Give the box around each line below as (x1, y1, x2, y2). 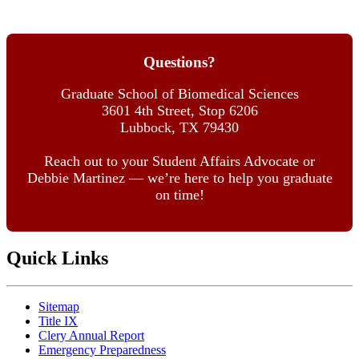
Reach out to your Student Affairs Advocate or (44, 153, 315, 170)
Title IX (38, 314, 78, 329)
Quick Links (6, 248, 108, 269)
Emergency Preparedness (38, 343, 166, 357)
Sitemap (38, 300, 79, 314)
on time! (155, 187, 204, 204)
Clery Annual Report (38, 329, 144, 343)
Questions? (143, 53, 216, 71)
